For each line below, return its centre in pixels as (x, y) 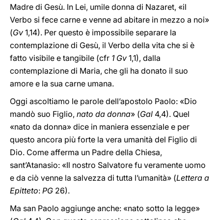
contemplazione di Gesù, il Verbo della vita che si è (102, 45)
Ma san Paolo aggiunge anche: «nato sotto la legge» (105, 208)
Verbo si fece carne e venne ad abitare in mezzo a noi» (110, 20)
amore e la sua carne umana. (62, 83)
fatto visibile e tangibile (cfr (61, 58)
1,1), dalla (144, 58)
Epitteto (24, 191)
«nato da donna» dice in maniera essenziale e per (100, 127)
